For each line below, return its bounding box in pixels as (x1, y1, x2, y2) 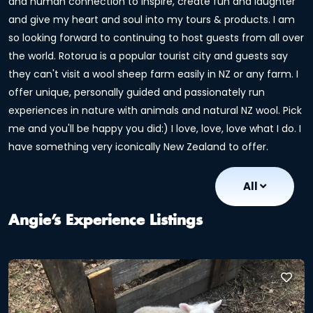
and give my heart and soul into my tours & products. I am (8, 13, 295, 27)
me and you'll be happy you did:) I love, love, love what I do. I (8, 122, 301, 136)
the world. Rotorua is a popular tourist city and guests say (8, 49, 288, 63)
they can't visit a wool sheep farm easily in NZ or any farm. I (8, 67, 298, 81)
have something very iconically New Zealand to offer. (8, 140, 268, 154)
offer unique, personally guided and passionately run (8, 85, 265, 99)
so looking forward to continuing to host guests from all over (8, 31, 304, 45)
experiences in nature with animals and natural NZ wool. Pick (8, 103, 302, 117)
